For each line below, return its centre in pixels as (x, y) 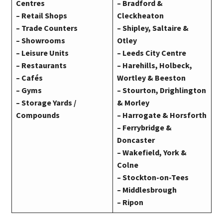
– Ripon (130, 202)
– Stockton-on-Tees (153, 177)
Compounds (38, 115)
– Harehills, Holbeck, (154, 65)
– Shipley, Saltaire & (153, 28)
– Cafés (29, 78)
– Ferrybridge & (144, 128)
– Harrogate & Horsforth (162, 115)
